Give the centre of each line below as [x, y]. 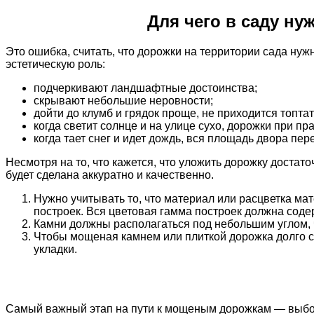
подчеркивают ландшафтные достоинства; [145, 88]
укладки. [55, 249]
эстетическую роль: [55, 64]
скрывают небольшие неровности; [123, 100]
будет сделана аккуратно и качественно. [110, 175]
